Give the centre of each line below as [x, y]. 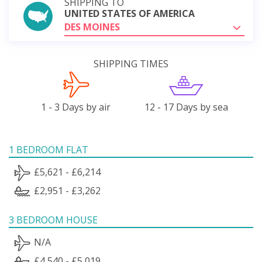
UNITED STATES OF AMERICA [130, 13]
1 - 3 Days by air [76, 107]
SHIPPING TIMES [131, 63]
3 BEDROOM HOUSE [53, 220]
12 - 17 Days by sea [186, 107]
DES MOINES [92, 27]
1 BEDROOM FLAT [49, 149]
